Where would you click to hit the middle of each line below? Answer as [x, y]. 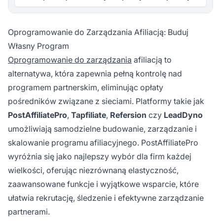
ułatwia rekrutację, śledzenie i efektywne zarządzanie [106, 198]
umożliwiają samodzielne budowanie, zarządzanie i [102, 129]
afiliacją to [152, 59]
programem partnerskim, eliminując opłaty [86, 87]
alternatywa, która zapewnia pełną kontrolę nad [95, 73]
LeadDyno [183, 115]
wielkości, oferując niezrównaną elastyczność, [93, 170]
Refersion [128, 115]
